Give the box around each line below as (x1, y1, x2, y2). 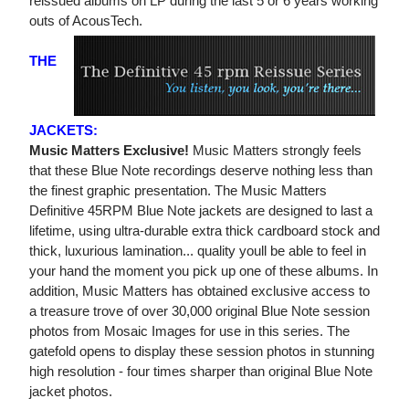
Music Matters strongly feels (189, 142, 362, 159)
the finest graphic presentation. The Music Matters (29, 183, 327, 199)
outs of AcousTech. (29, 13, 142, 29)
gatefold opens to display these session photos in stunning (29, 343, 374, 360)
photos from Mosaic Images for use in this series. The (29, 323, 350, 340)
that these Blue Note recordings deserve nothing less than (29, 163, 372, 179)
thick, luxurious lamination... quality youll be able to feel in (29, 243, 366, 259)
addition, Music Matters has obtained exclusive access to (29, 283, 370, 299)
